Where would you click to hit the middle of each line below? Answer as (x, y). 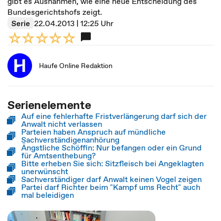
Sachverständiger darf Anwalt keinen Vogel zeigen (111, 179)
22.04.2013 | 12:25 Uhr (74, 23)
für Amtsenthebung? (58, 155)
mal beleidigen (48, 195)
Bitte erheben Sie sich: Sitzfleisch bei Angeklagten (112, 163)
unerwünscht (45, 171)
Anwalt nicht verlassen (62, 124)
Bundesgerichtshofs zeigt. (55, 12)
